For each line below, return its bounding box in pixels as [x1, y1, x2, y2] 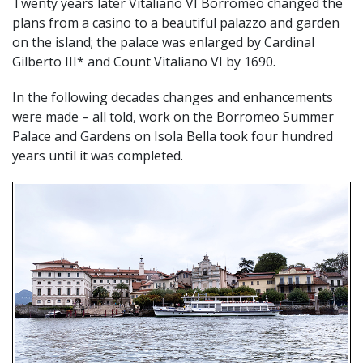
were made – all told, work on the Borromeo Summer [12, 108, 334, 126]
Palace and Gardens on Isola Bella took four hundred [12, 127, 333, 146]
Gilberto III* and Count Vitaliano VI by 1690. [12, 53, 275, 71]
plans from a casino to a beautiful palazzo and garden [12, 14, 340, 32]
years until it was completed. [12, 147, 183, 165]
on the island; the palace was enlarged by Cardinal [12, 33, 314, 52]
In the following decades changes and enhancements [12, 88, 333, 107]
